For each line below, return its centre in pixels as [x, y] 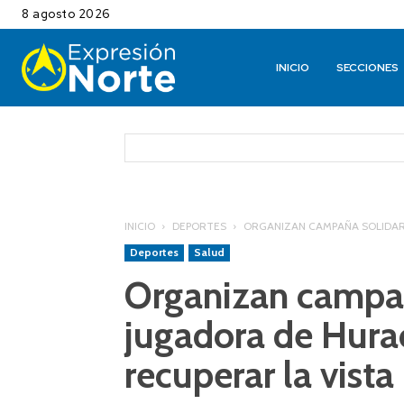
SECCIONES [368, 68]
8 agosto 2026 [66, 14]
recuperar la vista [259, 375]
